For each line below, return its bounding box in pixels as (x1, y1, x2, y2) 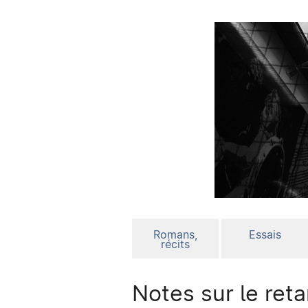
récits (161, 238, 190, 252)
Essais (248, 228, 281, 242)
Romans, (153, 228, 197, 242)
